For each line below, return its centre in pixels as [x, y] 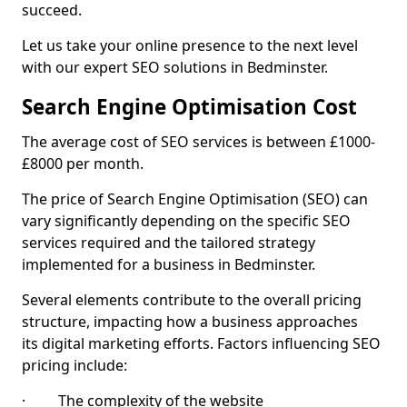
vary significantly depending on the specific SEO [186, 221]
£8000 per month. [83, 164]
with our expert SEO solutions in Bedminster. [175, 67]
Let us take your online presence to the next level [190, 45]
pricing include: [74, 365]
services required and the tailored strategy [169, 243]
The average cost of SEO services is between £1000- [199, 142]
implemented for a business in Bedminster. [169, 264]
